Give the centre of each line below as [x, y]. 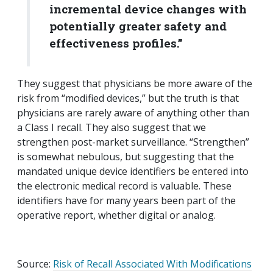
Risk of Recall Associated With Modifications [152, 264]
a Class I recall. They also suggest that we [112, 128]
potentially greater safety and [138, 26]
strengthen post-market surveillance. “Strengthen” [133, 142]
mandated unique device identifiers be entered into [133, 172]
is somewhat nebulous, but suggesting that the [126, 157]
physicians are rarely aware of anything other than [133, 113]
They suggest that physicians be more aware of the [135, 84]
